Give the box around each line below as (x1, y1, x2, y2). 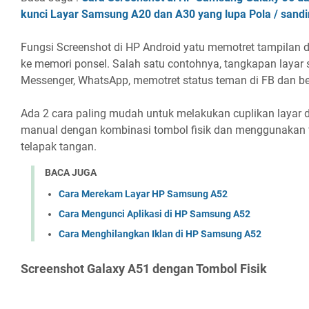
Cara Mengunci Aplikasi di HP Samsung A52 (59, 208, 250, 220)
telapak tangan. (21, 140, 97, 154)
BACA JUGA (45, 167, 97, 179)
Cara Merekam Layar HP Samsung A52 (59, 188, 228, 200)
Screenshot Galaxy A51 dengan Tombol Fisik (21, 261, 267, 277)
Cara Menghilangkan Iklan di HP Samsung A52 (59, 228, 261, 240)
